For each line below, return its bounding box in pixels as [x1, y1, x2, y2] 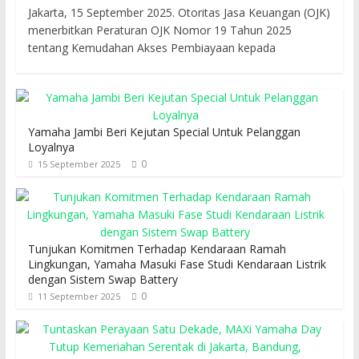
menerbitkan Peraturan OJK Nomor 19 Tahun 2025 [27, 22, 292, 38]
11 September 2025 [37, 290, 120, 303]
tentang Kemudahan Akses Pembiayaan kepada [27, 40, 276, 56]
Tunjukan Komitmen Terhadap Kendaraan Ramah [27, 241, 286, 257]
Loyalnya [27, 139, 75, 155]
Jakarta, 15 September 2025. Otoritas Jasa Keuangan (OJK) [27, 5, 330, 21]
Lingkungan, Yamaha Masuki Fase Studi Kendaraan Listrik [27, 256, 326, 272]
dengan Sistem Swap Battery [27, 272, 178, 288]
